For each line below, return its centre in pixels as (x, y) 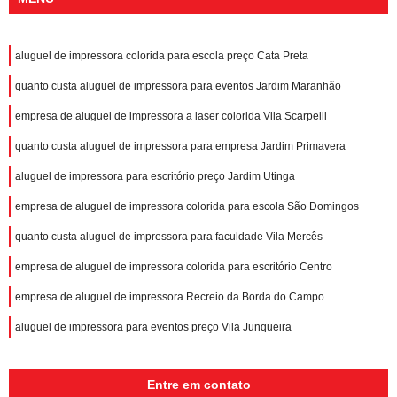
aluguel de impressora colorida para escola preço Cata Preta (162, 55)
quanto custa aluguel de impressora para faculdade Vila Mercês (169, 236)
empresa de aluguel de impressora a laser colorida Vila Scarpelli (171, 116)
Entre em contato (198, 384)
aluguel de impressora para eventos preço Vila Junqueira (153, 327)
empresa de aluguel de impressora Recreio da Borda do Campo (170, 296)
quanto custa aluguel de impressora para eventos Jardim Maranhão (178, 86)
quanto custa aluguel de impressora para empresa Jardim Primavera (180, 146)
